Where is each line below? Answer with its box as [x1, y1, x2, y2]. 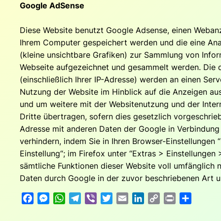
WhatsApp [65, 193, 104, 203]
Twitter [112, 193, 139, 203]
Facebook [34, 193, 71, 203]
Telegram [81, 193, 115, 203]
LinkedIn [144, 193, 175, 203]
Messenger [49, 193, 90, 203]
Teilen [191, 193, 213, 203]
